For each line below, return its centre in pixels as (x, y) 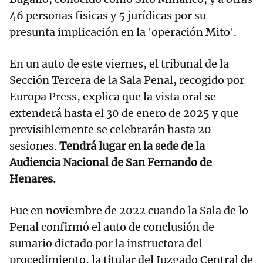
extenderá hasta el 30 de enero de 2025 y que (124, 113)
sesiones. (34, 146)
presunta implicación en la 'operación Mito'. (123, 32)
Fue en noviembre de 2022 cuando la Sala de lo (129, 211)
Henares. (33, 179)
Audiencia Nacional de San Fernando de (111, 163)
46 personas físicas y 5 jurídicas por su (108, 16)
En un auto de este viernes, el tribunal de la (119, 64)
